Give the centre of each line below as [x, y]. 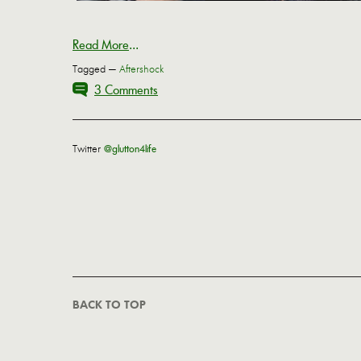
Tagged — [96, 70]
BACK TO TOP [109, 305]
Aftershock [141, 70]
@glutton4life [130, 149]
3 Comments [126, 90]
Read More [101, 45]
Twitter [88, 149]
